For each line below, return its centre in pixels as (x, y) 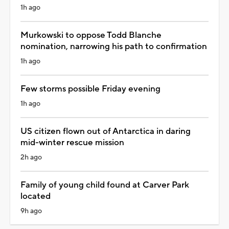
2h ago (31, 157)
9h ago (31, 211)
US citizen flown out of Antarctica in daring (106, 131)
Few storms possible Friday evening (90, 89)
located (36, 196)
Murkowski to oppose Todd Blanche (91, 35)
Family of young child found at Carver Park (105, 185)
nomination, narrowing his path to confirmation (114, 46)
